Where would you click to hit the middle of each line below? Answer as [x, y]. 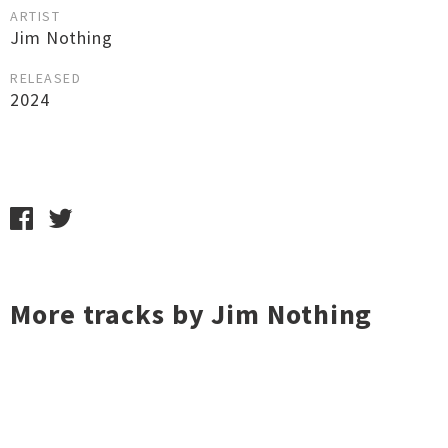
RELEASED [45, 78]
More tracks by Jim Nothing [191, 314]
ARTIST [35, 16]
